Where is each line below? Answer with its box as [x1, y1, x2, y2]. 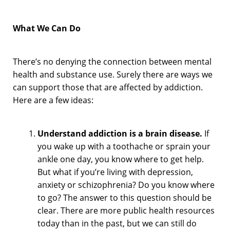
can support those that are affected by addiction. [13, 81, 203, 93]
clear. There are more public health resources [37, 204, 215, 216]
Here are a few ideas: [13, 94, 93, 106]
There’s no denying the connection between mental [13, 55, 212, 67]
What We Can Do [13, 22, 81, 34]
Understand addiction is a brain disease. [37, 127, 202, 139]
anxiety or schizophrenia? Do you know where [37, 179, 215, 190]
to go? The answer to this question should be [37, 191, 212, 203]
